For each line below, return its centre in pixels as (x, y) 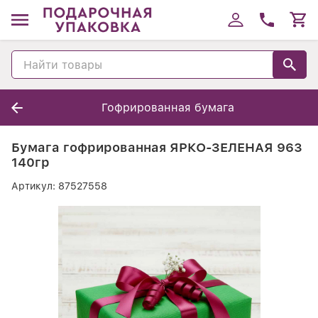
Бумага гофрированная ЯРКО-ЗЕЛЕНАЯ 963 (157, 147)
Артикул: (35, 186)
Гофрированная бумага (168, 108)
